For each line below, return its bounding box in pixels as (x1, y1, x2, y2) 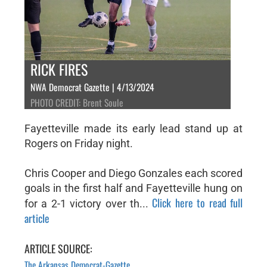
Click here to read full (152, 194, 243, 210)
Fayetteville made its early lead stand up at (24, 122, 243, 135)
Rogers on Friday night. (24, 136, 133, 150)
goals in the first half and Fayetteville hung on (24, 181, 243, 194)
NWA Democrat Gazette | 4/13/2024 (30, 79, 154, 94)
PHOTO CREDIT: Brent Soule (30, 95, 123, 110)
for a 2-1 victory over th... (24, 197, 153, 210)
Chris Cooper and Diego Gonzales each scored (24, 166, 243, 179)
